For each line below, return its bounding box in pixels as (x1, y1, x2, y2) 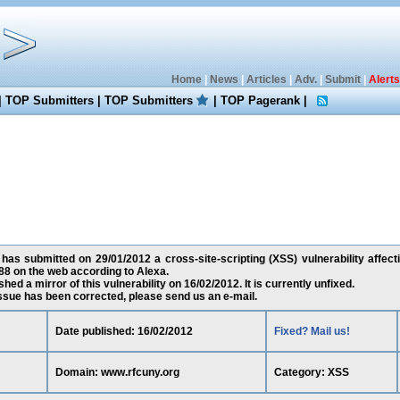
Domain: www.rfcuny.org (54, 366, 179, 379)
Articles (246, 73, 287, 86)
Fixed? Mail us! (273, 325, 350, 337)
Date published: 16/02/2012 (54, 325, 193, 337)
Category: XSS (273, 366, 349, 379)
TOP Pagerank (221, 94, 301, 107)
